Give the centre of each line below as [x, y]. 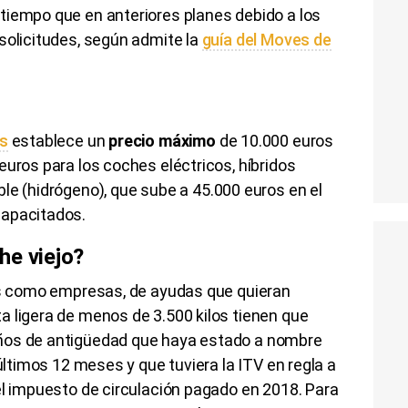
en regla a [299, 364]
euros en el [281, 189]
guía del [231, 39]
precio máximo [162, 140]
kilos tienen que [250, 315]
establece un [58, 140]
